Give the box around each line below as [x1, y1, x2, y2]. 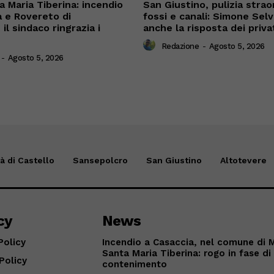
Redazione [161, 41, 199, 51]
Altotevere [220, 155, 267, 166]
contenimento [102, 259, 168, 270]
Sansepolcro [72, 155, 128, 166]
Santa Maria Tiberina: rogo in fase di [102, 248, 272, 259]
